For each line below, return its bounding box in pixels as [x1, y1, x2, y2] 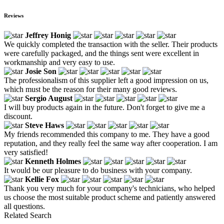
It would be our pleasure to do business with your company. [4, 165, 192, 174]
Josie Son [25, 66, 56, 75]
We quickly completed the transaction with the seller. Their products [4, 39, 217, 48]
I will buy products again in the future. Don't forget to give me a [4, 102, 205, 111]
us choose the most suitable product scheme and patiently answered [4, 192, 215, 201]
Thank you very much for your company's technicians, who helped [4, 183, 215, 192]
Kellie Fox [25, 174, 59, 183]
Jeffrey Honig [25, 30, 71, 39]
